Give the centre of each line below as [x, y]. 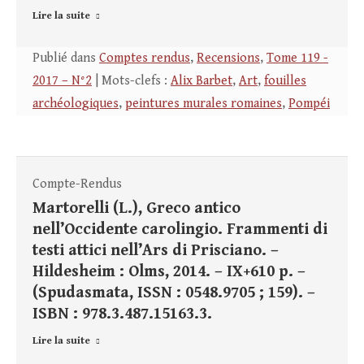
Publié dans [66, 58]
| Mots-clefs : [131, 81]
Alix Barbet [201, 81]
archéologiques [76, 104]
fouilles [285, 81]
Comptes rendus [145, 58]
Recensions [228, 58]
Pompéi [309, 104]
